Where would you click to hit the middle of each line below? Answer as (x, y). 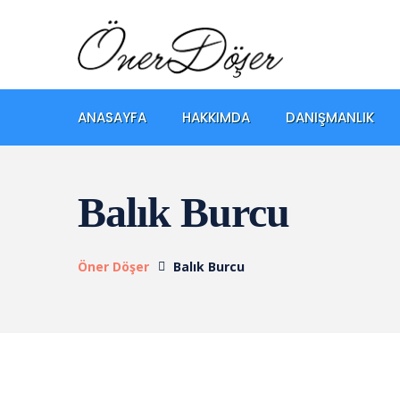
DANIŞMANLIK (330, 117)
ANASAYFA (112, 117)
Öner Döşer (113, 266)
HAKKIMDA (216, 117)
